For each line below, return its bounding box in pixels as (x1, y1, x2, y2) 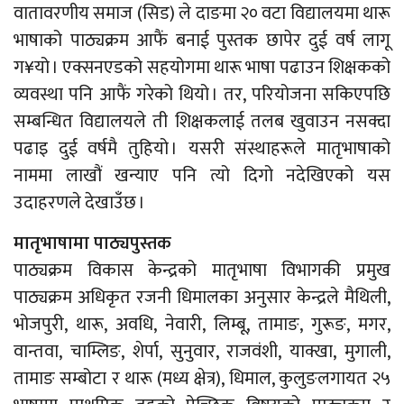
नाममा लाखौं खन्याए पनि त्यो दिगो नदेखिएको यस (14, 160, 390, 191)
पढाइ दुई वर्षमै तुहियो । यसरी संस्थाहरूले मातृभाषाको (14, 133, 390, 164)
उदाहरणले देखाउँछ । (14, 187, 145, 218)
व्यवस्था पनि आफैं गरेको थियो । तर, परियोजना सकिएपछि (14, 78, 390, 110)
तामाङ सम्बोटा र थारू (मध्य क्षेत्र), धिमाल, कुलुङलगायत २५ (14, 363, 390, 394)
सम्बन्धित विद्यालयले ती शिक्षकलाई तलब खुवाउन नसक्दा (14, 106, 390, 137)
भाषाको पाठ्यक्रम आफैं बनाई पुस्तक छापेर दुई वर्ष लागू (14, 24, 390, 56)
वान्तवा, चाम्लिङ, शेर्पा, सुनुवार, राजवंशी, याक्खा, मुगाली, (14, 335, 390, 367)
